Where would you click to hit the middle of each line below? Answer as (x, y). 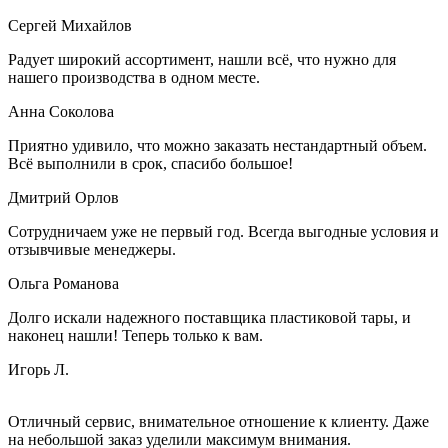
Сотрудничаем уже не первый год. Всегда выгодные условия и (223, 231)
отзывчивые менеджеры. (92, 249)
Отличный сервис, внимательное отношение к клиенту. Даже (218, 421)
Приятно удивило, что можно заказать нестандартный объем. (217, 145)
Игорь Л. (38, 369)
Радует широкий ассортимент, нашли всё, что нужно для (202, 59)
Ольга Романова (63, 283)
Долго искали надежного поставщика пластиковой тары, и (209, 317)
